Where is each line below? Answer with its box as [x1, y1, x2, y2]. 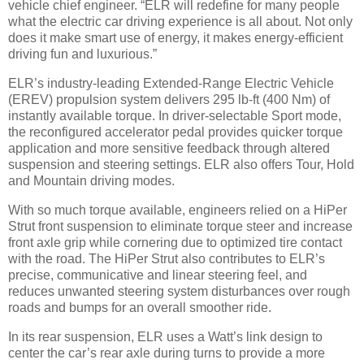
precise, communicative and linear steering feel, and [8, 267, 307, 282]
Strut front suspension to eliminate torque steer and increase [8, 219, 353, 233]
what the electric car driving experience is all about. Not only [8, 15, 353, 29]
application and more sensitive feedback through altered [8, 141, 330, 156]
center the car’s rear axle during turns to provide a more [8, 345, 325, 360]
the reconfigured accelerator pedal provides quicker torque [8, 125, 343, 140]
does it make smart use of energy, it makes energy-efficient [8, 31, 343, 45]
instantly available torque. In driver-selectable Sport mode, [8, 109, 341, 123]
